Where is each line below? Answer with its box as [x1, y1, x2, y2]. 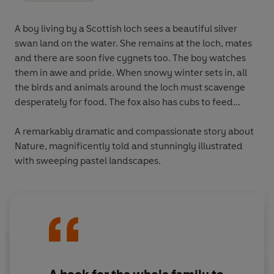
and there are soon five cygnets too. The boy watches [15, 52, 172, 64]
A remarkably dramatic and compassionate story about [15, 125, 254, 138]
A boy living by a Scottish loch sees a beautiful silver [15, 23, 237, 35]
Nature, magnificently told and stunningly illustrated [15, 140, 243, 152]
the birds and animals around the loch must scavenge [15, 81, 245, 94]
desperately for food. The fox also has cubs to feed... [109, 96, 240, 108]
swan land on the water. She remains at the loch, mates [15, 37, 120, 50]
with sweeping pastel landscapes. [15, 155, 161, 167]
